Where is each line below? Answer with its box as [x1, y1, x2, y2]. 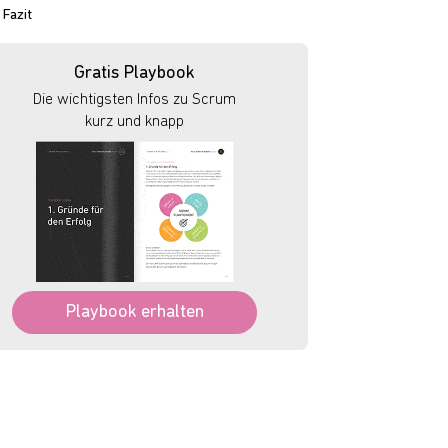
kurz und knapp [85, 114, 184, 130]
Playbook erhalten [65, 303, 204, 322]
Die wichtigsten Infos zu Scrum [33, 92, 236, 108]
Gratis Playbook [74, 64, 195, 83]
